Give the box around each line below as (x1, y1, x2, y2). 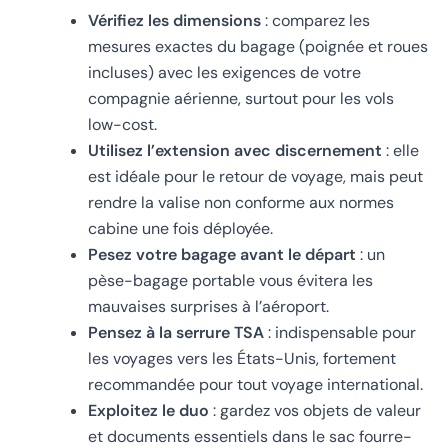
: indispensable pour (264, 321, 416, 343)
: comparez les (261, 9, 370, 31)
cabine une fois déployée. (88, 217, 273, 239)
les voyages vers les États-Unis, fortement (88, 347, 396, 369)
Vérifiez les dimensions (88, 9, 261, 31)
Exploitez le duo (88, 399, 209, 421)
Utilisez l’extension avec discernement (88, 139, 382, 161)
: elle (382, 139, 419, 161)
